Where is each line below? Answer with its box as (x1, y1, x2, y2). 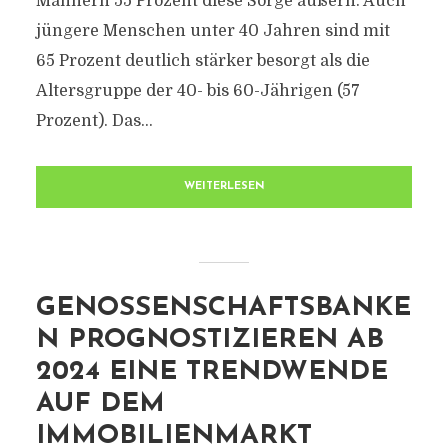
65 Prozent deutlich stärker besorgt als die (35, 52, 370, 70)
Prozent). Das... (35, 112, 153, 130)
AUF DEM (35, 391, 165, 418)
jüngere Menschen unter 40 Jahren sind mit (35, 22, 390, 40)
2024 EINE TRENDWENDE (35, 359, 388, 386)
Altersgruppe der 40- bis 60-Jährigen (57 (35, 82, 360, 100)
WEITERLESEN (183, 181, 265, 192)
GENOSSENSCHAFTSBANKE (35, 295, 411, 322)
